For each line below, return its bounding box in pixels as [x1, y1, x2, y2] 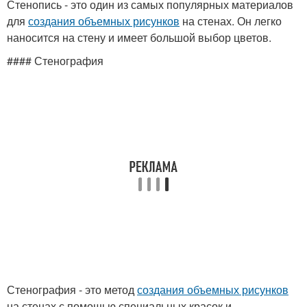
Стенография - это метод [7, 282, 137, 297]
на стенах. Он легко [180, 13, 282, 29]
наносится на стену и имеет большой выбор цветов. [7, 29, 271, 45]
